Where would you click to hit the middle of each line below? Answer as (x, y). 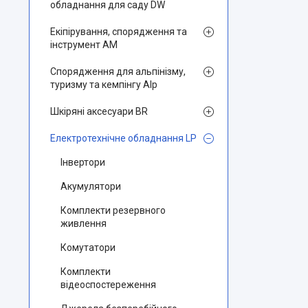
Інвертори (83, 162)
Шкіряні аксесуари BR (99, 111)
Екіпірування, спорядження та (119, 32)
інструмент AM (84, 45)
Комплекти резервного (113, 210)
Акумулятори (91, 186)
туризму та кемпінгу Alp (104, 85)
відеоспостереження (108, 285)
